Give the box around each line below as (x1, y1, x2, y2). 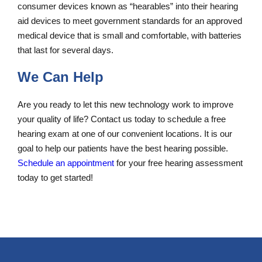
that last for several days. (18, 45, 113, 56)
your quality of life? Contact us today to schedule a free (18, 113, 226, 124)
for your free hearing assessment (114, 157, 243, 168)
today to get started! (18, 172, 93, 182)
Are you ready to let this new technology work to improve (18, 99, 233, 109)
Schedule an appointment (18, 157, 114, 168)
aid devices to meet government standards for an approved (18, 16, 242, 26)
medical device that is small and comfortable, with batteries (18, 30, 242, 41)
